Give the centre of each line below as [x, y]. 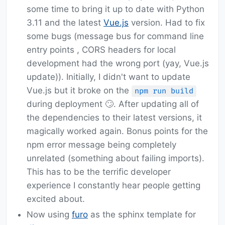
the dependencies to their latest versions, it [114, 118]
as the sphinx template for [142, 215]
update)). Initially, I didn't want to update [108, 77]
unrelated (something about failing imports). [116, 158]
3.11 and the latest [65, 23]
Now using [49, 215]
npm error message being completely [101, 145]
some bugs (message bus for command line [115, 36]
